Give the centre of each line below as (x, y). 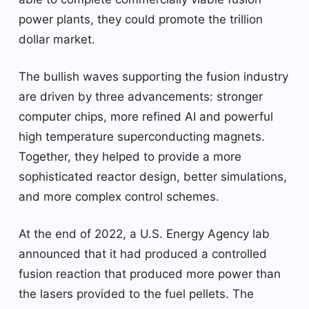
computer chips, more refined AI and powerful (146, 116)
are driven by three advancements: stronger (141, 96)
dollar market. (57, 39)
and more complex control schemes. (119, 196)
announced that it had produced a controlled (143, 253)
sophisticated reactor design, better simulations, (153, 176)
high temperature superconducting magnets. (142, 136)
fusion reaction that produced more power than (150, 273)
